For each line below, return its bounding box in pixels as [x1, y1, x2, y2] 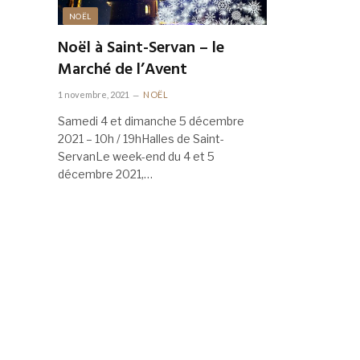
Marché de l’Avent [58, 56, 187, 83]
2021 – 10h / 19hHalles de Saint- [58, 131, 224, 145]
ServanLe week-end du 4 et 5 [58, 149, 215, 163]
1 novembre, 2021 [58, 88, 129, 100]
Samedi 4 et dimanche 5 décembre [58, 113, 244, 128]
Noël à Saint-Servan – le [58, 35, 224, 61]
